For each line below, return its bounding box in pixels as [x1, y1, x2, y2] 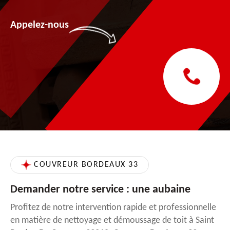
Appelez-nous [10, 20, 69, 30]
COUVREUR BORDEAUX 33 [34, 160, 138, 169]
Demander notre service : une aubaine [10, 183, 190, 196]
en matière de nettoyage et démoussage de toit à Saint [10, 215, 214, 225]
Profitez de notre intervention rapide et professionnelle [10, 202, 216, 213]
